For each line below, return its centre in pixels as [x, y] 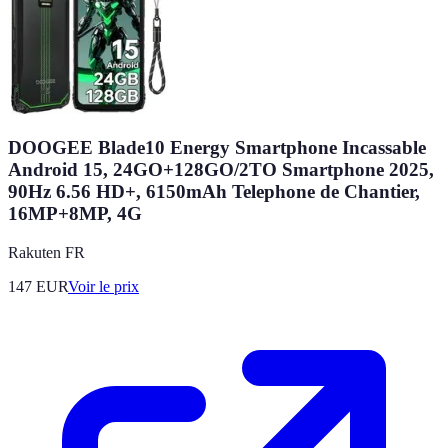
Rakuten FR [46, 252]
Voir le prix [103, 286]
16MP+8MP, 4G [75, 213]
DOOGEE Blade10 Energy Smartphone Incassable [217, 147]
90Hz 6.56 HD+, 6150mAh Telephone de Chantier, [214, 191]
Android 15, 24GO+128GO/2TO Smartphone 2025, [221, 169]
